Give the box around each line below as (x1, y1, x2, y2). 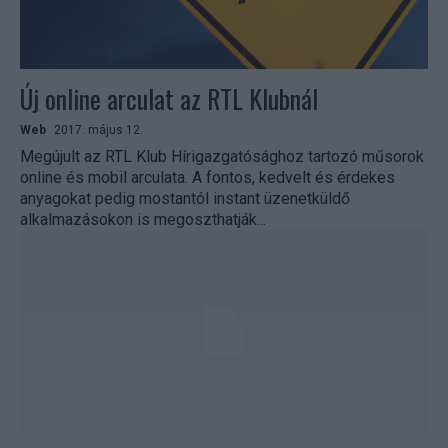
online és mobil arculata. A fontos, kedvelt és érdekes (20, 168, 395, 188)
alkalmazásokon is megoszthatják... (20, 210, 266, 230)
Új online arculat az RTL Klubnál (20, 79, 318, 119)
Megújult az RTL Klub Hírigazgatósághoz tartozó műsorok (20, 147, 424, 167)
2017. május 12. (54, 123, 143, 138)
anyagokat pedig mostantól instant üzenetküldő (20, 189, 350, 209)
